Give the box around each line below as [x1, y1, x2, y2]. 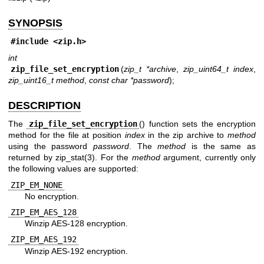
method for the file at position [8, 130, 125, 140]
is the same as [186, 141, 256, 151]
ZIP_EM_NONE [10, 180, 62, 190]
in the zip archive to [144, 130, 227, 140]
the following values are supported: [8, 164, 138, 174]
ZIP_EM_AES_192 [10, 235, 77, 245]
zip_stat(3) [55, 153, 95, 163]
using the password [8, 141, 93, 151]
